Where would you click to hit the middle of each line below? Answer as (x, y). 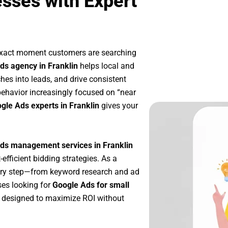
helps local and (106, 66)
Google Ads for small (91, 185)
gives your (119, 106)
